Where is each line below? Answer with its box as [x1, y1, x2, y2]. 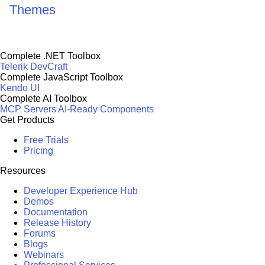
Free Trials [24, 134, 69, 145]
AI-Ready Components [58, 104, 154, 114]
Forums [24, 228, 56, 238]
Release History [24, 217, 91, 228]
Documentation [24, 206, 88, 217]
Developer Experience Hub [24, 185, 138, 196]
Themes [9, 2, 56, 17]
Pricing [24, 145, 53, 156]
